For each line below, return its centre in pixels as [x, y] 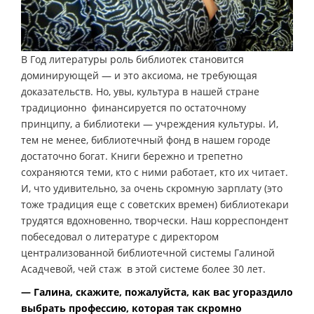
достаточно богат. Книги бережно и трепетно [132, 156]
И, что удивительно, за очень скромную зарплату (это [152, 189]
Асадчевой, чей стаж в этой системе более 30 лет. [143, 269]
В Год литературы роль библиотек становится [132, 60]
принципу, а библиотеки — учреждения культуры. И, [150, 124]
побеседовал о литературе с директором [120, 237]
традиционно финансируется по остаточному [134, 108]
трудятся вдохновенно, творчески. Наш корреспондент [155, 221]
